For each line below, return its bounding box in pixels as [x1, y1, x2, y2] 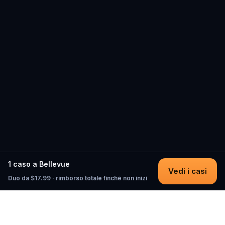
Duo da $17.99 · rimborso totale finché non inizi [8, 174, 147, 182]
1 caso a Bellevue [8, 160, 70, 168]
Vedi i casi [168, 166, 207, 176]
